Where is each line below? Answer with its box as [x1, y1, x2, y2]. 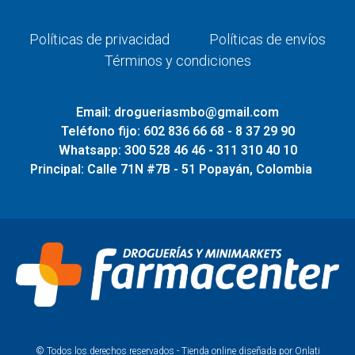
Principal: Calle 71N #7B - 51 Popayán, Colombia [30, 162, 312, 177]
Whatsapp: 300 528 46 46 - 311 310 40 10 [58, 143, 297, 158]
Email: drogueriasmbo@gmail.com [76, 105, 279, 120]
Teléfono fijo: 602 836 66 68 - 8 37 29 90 [60, 124, 295, 139]
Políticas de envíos [209, 31, 326, 48]
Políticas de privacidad [29, 31, 170, 48]
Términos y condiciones [104, 52, 251, 70]
